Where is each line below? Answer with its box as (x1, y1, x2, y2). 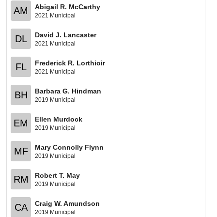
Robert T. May (35, 171, 80, 179)
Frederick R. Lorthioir (35, 59, 106, 67)
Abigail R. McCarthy (35, 2, 101, 11)
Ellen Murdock (35, 115, 83, 123)
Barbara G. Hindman (35, 87, 102, 95)
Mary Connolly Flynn (35, 143, 104, 151)
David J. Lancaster (35, 31, 97, 39)
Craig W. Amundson (35, 199, 100, 207)
